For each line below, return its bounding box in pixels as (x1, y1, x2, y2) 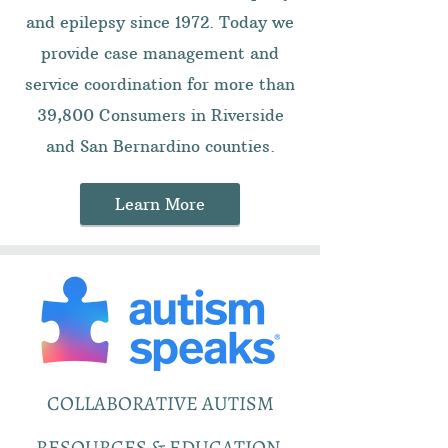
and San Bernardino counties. (45, 136, 275, 156)
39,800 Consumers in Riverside (36, 105, 284, 125)
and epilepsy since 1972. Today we (26, 12, 294, 32)
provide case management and (41, 43, 279, 63)
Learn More (115, 194, 205, 214)
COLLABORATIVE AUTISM (46, 390, 274, 417)
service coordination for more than (25, 74, 295, 94)
